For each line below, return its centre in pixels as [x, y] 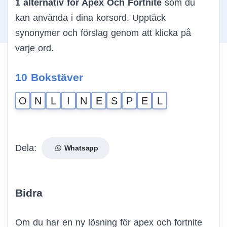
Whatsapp [80, 148]
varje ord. [34, 48]
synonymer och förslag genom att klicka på [103, 33]
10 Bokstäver [49, 78]
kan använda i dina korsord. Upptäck [90, 18]
